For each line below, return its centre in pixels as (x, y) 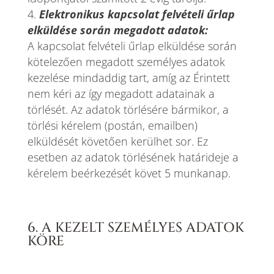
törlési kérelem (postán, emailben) (112, 125)
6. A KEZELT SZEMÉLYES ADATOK (135, 228)
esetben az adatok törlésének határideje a (133, 157)
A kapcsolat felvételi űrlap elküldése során (132, 46)
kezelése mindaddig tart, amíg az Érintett (128, 78)
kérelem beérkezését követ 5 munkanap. (129, 173)
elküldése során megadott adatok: (117, 30)
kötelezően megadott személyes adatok (126, 62)
